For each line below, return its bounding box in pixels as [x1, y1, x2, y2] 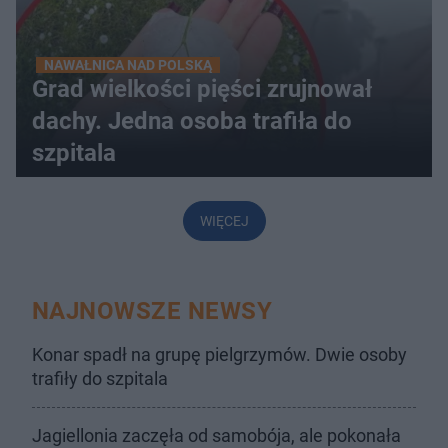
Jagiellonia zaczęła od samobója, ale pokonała [32, 425, 401, 446]
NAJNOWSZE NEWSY [32, 297, 273, 325]
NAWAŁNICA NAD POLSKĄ [44, 57, 212, 73]
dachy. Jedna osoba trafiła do [32, 107, 352, 135]
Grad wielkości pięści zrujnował [32, 75, 372, 103]
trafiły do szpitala [32, 368, 168, 389]
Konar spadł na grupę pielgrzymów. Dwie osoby [32, 344, 407, 365]
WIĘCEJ [199, 213, 249, 229]
